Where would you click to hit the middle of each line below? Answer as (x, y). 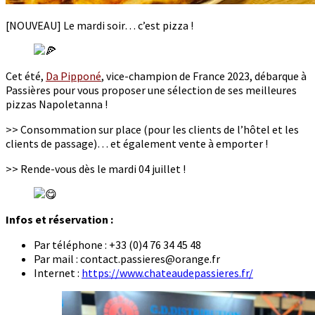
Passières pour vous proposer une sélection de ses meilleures (151, 90)
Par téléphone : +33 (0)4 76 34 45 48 (117, 245)
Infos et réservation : (59, 220)
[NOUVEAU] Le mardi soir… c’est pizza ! (99, 26)
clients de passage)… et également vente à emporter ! (137, 144)
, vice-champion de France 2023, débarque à (204, 76)
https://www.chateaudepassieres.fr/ (167, 273)
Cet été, (26, 76)
